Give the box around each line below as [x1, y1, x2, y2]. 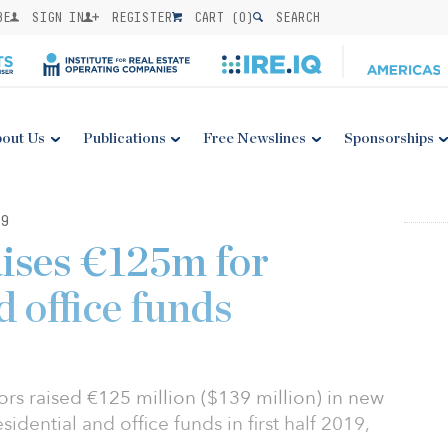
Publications [82, 131, 166, 146]
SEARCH [268, 9, 320, 25]
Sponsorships [343, 131, 434, 146]
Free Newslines [203, 131, 307, 146]
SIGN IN [24, 9, 84, 25]
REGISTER [104, 9, 173, 25]
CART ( [187, 9, 239, 25]
